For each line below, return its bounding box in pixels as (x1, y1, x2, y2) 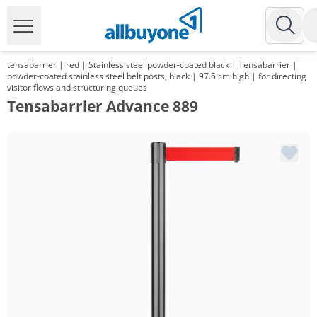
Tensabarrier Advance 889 (7, 96, 198, 116)
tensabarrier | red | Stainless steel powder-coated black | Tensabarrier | (7, 59, 297, 71)
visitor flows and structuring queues (7, 81, 147, 93)
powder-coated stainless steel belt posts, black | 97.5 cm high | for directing (7, 70, 306, 82)
